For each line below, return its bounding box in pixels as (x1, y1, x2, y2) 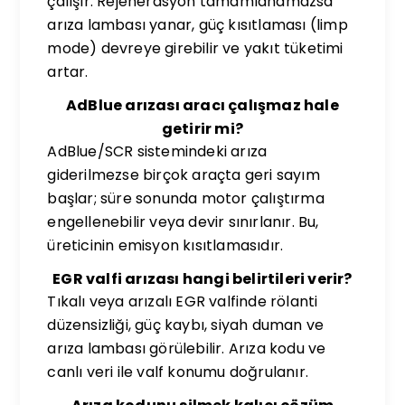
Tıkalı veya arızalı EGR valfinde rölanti (47, 290, 318, 312)
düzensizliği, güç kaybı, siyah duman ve (47, 314, 325, 335)
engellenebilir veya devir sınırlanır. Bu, (47, 211, 319, 232)
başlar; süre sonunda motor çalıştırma (47, 187, 325, 209)
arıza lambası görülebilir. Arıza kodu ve (47, 337, 326, 359)
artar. (47, 61, 89, 82)
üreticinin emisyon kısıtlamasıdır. (47, 234, 284, 256)
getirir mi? (161, 118, 244, 139)
